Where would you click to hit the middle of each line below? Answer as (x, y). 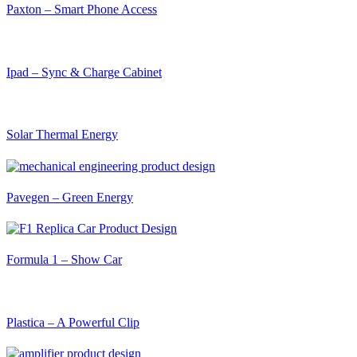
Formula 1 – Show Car (64, 260)
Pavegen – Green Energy (70, 197)
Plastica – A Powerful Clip (73, 322)
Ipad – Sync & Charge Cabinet (84, 72)
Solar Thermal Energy (62, 135)
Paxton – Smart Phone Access (82, 10)
